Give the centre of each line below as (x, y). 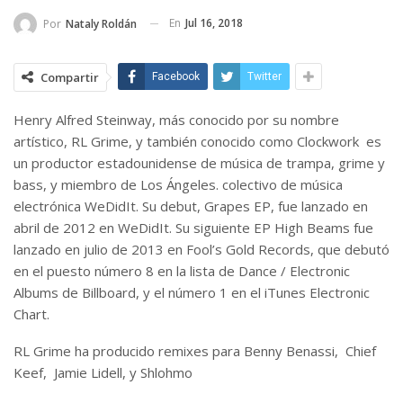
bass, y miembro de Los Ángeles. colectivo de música (178, 184)
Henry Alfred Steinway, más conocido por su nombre (176, 119)
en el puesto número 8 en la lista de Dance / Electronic (182, 270)
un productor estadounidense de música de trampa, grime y (199, 162)
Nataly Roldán (101, 23)
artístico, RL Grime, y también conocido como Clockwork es (197, 141)
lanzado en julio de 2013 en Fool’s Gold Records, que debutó (201, 249)
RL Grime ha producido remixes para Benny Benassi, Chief (195, 350)
